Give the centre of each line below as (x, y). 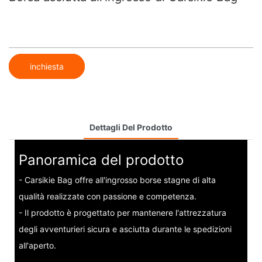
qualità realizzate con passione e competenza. (107, 196)
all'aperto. (37, 246)
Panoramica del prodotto (101, 160)
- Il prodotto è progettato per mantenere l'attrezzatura (122, 213)
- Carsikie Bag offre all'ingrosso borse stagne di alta (117, 180)
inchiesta (47, 66)
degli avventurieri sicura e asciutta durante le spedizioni (125, 229)
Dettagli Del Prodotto (131, 127)
